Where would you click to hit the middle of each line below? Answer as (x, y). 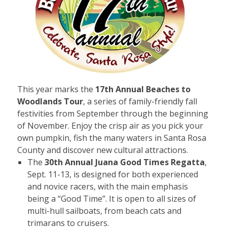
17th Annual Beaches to (143, 89)
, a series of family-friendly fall (140, 101)
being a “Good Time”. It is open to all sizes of (111, 198)
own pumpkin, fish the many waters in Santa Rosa (111, 138)
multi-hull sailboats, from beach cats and (104, 211)
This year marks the (56, 89)
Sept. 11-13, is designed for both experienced (112, 174)
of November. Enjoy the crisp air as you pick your (110, 125)
